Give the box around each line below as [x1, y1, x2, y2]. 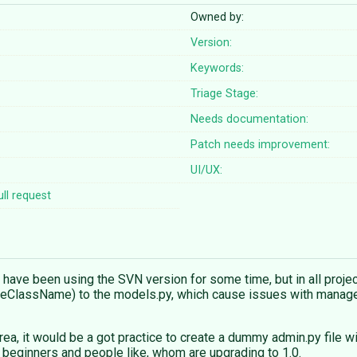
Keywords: [190, 61, 245, 76]
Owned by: [190, 10, 245, 25]
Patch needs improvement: [190, 138, 331, 152]
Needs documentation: [190, 112, 309, 127]
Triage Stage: [190, 87, 259, 101]
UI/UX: [190, 163, 223, 178]
